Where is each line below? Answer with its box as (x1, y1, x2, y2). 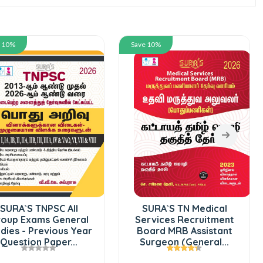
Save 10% (131, 39, 161, 49)
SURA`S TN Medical (141, 202, 227, 214)
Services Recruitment (134, 213, 234, 225)
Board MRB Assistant (136, 224, 232, 237)
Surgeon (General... (140, 235, 229, 248)
